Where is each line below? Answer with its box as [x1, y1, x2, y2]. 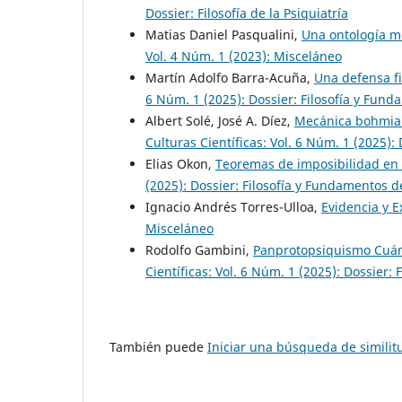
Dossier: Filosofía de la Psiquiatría [145, 4, 348, 22]
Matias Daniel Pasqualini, [145, 25, 301, 43]
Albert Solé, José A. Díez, [145, 111, 294, 129]
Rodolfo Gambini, [145, 240, 253, 258]
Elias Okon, [145, 154, 215, 172]
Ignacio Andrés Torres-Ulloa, [145, 197, 321, 215]
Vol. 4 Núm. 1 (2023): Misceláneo [145, 47, 342, 65]
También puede [109, 338, 207, 356]
